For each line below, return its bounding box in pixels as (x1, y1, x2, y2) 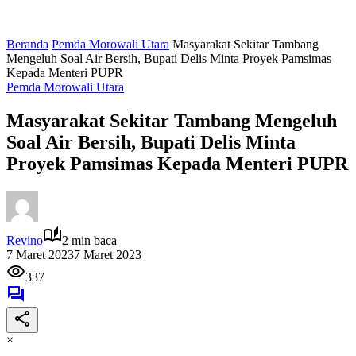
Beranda (6, 37, 48, 51)
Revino (6, 233, 43, 247)
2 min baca (62, 233, 117, 247)
